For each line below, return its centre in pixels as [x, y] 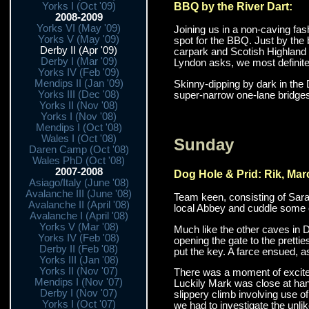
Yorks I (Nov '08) [79, 117]
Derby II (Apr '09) [79, 50]
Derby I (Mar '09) [79, 61]
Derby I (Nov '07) [79, 293]
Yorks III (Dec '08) [79, 94]
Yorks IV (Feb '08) [79, 238]
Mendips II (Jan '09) [79, 83]
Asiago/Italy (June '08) [79, 183]
